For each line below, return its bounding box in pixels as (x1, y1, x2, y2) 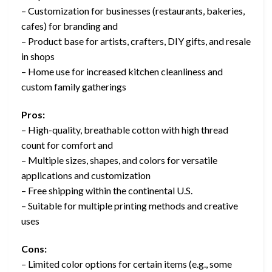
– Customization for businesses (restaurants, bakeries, (21, 5, 245, 17)
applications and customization (21, 169, 151, 182)
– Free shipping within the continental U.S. (21, 185, 192, 197)
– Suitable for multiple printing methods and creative (21, 200, 238, 212)
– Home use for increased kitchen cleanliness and (21, 66, 223, 78)
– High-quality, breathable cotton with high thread (21, 124, 228, 136)
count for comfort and (21, 139, 113, 151)
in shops (21, 50, 55, 63)
